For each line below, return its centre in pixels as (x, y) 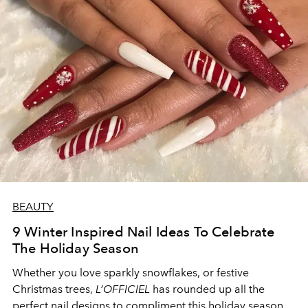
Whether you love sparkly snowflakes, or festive (131, 272)
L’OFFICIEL (124, 289)
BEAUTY (33, 206)
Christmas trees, (54, 289)
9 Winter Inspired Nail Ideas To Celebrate (144, 231)
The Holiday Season (76, 248)
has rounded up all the (209, 289)
